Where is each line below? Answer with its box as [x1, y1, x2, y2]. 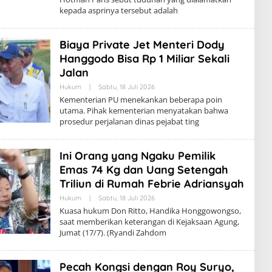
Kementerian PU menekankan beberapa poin [59, 94, 222, 105]
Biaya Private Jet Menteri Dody [59, 38, 225, 52]
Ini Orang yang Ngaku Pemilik [59, 149, 216, 163]
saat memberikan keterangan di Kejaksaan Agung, [59, 216, 239, 227]
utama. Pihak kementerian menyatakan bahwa [59, 105, 228, 116]
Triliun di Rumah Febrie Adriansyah [59, 177, 244, 191]
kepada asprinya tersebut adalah [59, 5, 178, 16]
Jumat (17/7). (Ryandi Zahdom [59, 227, 166, 238]
